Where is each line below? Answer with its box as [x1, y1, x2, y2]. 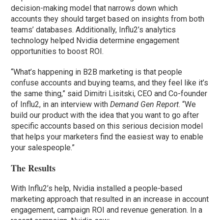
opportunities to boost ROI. [11, 47, 104, 56]
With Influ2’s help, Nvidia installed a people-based [11, 184, 183, 193]
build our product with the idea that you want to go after [11, 110, 199, 120]
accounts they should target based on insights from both [11, 14, 205, 24]
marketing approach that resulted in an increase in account [11, 194, 209, 204]
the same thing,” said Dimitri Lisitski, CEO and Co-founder [11, 89, 208, 99]
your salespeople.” [11, 143, 75, 153]
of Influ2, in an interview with [11, 100, 110, 110]
